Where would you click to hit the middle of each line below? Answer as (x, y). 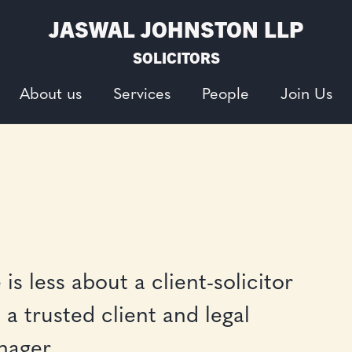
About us (51, 95)
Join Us (306, 95)
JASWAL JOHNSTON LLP (176, 27)
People (225, 95)
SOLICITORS (176, 58)
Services (142, 95)
